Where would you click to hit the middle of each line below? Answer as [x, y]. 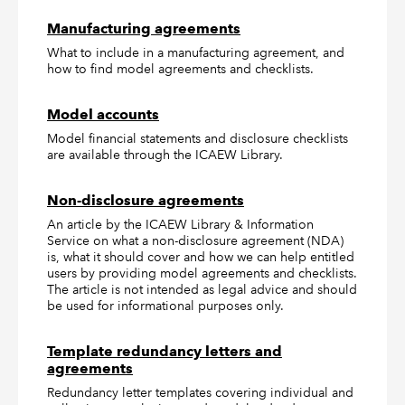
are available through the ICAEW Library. [165, 155]
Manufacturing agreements [144, 28]
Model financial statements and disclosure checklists [198, 138]
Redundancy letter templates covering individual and [200, 392]
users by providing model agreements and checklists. [202, 273]
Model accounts [103, 114]
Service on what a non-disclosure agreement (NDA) [195, 240]
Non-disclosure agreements [146, 200]
